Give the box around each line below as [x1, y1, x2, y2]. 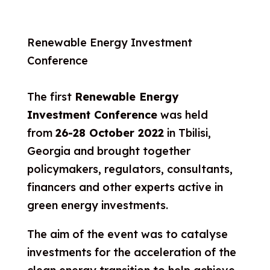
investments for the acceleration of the [27, 245, 236, 259]
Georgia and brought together [27, 144, 190, 158]
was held [157, 108, 208, 122]
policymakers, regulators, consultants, [27, 162, 233, 176]
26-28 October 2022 [55, 126, 164, 140]
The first [27, 90, 75, 104]
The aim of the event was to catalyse [27, 227, 228, 241]
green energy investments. [27, 198, 171, 212]
